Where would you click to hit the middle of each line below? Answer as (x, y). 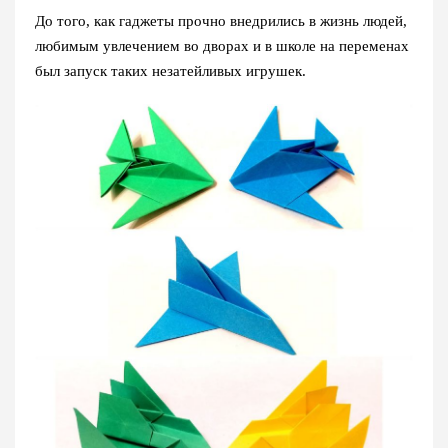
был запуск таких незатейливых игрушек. (170, 70)
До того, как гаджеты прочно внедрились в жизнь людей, (221, 20)
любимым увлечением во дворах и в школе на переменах (222, 45)
